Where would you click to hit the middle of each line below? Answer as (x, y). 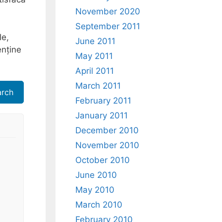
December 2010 (107, 130)
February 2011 (103, 101)
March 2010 (99, 205)
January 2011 (102, 115)
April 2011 (95, 71)
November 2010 (107, 145)
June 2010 (96, 175)
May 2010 (95, 190)
